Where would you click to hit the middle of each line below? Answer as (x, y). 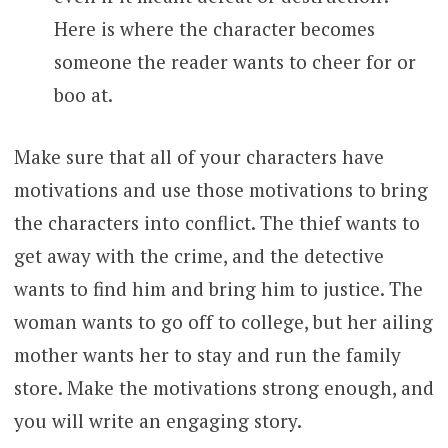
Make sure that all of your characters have (198, 156)
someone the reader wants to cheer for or (234, 62)
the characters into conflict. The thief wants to (216, 222)
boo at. (83, 95)
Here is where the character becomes (214, 29)
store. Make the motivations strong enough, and (223, 387)
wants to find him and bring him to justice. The (218, 288)
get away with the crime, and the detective (198, 255)
